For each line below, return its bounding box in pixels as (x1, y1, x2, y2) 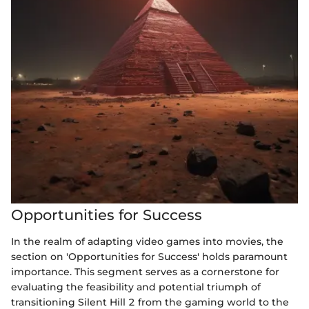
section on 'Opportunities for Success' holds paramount (11, 250, 288, 263)
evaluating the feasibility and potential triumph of (11, 280, 261, 293)
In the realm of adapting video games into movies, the (11, 235, 283, 248)
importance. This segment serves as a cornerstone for (11, 265, 279, 278)
